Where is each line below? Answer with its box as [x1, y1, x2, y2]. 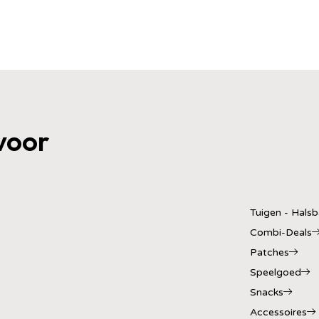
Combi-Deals [250, 226, 312, 239]
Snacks [250, 286, 283, 299]
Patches [250, 246, 289, 259]
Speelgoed [250, 266, 301, 279]
